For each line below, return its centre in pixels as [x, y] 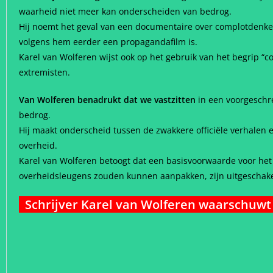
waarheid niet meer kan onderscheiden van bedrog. [125, 11]
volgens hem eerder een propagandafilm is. [108, 42]
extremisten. [44, 72]
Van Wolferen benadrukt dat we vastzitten [107, 100]
